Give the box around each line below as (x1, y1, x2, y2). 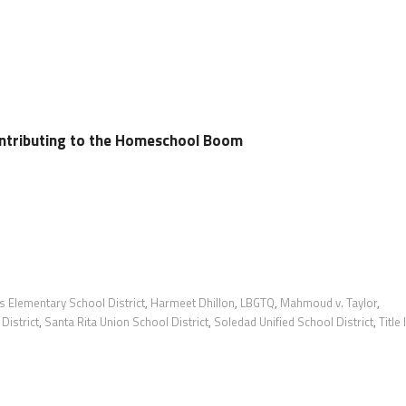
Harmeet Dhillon (150, 293, 235, 312)
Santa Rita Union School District (44, 312, 208, 331)
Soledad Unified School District (214, 312, 373, 331)
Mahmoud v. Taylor (280, 293, 377, 312)
